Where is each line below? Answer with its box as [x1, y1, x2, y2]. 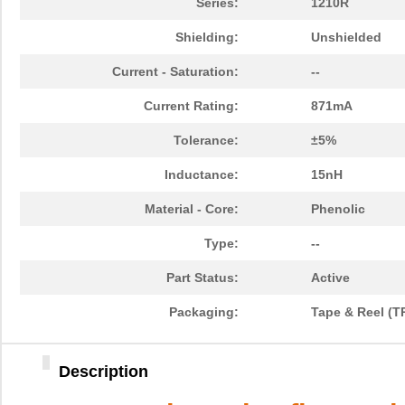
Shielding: [175, 30, 239, 45]
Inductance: [165, 167, 239, 183]
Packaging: [169, 305, 239, 320]
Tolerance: [174, 133, 239, 148]
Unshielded [311, 30, 381, 45]
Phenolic [311, 202, 365, 217]
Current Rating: [144, 99, 239, 114]
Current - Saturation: [112, 64, 239, 80]
